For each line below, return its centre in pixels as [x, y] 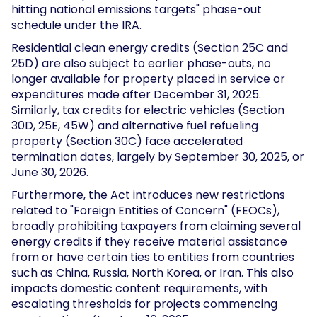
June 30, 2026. [53, 172]
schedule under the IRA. [79, 25]
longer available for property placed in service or [148, 79]
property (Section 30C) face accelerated [127, 141]
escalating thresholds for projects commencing [144, 304]
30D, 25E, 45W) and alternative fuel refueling [135, 125]
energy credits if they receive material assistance [149, 241]
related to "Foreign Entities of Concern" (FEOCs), [145, 210]
